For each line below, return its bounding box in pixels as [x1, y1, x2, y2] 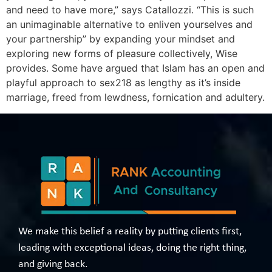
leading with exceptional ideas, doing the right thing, [18, 242, 246, 254]
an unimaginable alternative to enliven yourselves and [6, 18, 253, 31]
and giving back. [18, 258, 88, 270]
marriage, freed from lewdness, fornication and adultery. [6, 91, 265, 104]
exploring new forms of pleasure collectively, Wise [6, 47, 237, 60]
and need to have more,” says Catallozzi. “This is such [6, 4, 254, 16]
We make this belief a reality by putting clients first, [18, 225, 242, 237]
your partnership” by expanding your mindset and [6, 33, 235, 46]
